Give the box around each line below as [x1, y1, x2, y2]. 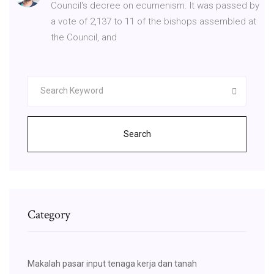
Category [28, 206, 70, 223]
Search [123, 128, 151, 139]
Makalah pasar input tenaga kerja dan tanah [28, 258, 197, 268]
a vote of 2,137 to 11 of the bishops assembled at [51, 15, 256, 27]
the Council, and [51, 31, 119, 43]
